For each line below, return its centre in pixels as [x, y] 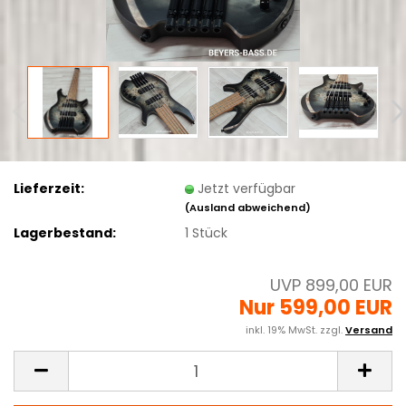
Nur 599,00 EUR [316, 308]
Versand [369, 330]
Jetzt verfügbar [247, 188]
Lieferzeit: [49, 188]
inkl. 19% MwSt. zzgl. [295, 330]
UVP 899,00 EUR [331, 285]
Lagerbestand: [65, 232]
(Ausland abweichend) [248, 207]
